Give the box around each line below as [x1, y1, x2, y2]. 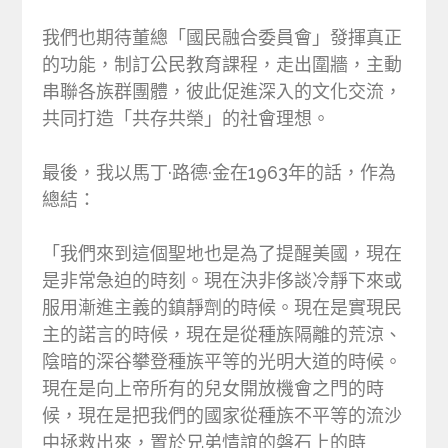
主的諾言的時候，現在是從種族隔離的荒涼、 [42, 324, 403, 346]
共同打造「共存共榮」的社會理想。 [42, 108, 331, 130]
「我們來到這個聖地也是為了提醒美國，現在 [42, 243, 403, 265]
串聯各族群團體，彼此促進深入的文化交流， [42, 81, 403, 103]
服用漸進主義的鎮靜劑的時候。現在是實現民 [42, 297, 403, 319]
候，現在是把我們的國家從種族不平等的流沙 [42, 405, 403, 427]
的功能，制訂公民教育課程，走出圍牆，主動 [42, 54, 403, 76]
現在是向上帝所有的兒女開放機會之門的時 [42, 378, 385, 400]
